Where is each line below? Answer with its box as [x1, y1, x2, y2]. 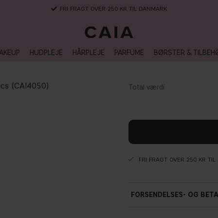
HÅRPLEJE [73, 49, 105, 57]
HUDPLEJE [30, 49, 63, 57]
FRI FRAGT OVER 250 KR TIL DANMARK [60, 5, 167, 12]
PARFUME [114, 49, 144, 57]
